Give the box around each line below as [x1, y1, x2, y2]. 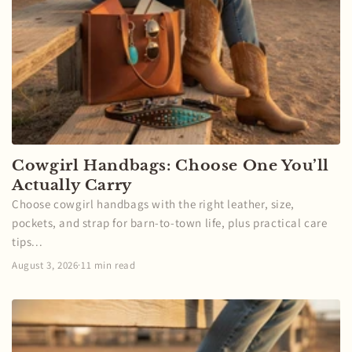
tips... [12, 233, 43, 249]
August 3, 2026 [12, 258, 79, 272]
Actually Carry [12, 175, 132, 194]
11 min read [81, 258, 136, 272]
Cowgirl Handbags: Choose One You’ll [12, 156, 330, 174]
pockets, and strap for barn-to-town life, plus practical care [12, 214, 328, 230]
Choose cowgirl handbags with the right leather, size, [12, 196, 295, 211]
